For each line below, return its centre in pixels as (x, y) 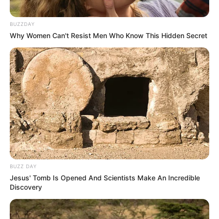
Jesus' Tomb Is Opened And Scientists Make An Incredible (105, 178)
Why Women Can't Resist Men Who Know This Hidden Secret (109, 35)
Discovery (26, 187)
